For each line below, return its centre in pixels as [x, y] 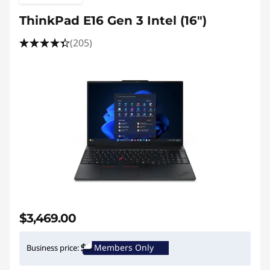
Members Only [124, 248]
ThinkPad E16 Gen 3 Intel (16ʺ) [113, 21]
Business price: [53, 248]
